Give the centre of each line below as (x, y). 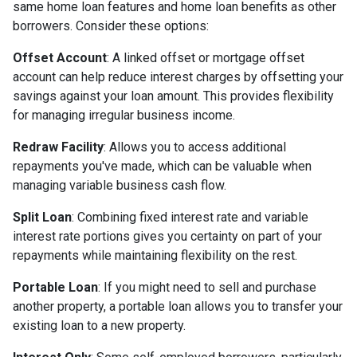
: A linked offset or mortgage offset (206, 58)
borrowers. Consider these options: (111, 26)
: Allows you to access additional (195, 147)
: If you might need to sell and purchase (207, 287)
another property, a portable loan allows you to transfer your (178, 306)
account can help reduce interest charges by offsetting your (178, 77)
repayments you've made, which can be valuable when (162, 166)
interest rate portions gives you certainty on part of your (167, 236)
